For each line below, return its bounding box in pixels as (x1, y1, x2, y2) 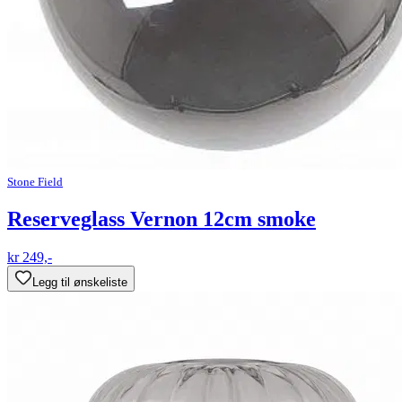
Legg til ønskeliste (32, 275, 127, 290)
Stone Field (7, 175, 63, 189)
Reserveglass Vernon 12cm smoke (7, 207, 316, 232)
